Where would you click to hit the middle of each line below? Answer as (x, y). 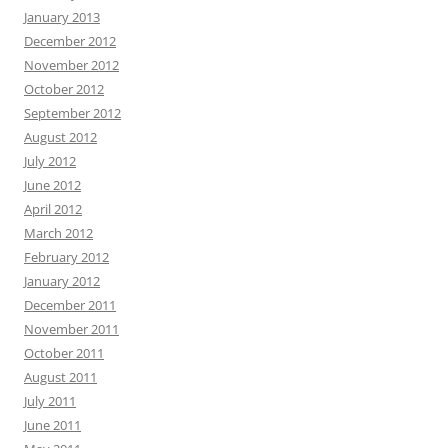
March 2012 (58, 232)
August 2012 (60, 136)
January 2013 (62, 16)
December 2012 (70, 40)
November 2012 (71, 64)
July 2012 (50, 160)
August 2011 (60, 376)
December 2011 (70, 304)
